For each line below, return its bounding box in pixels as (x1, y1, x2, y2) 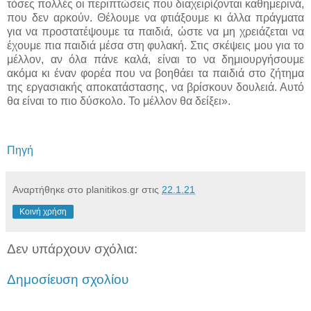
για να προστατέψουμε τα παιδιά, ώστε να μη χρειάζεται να (7, 25, 304, 37)
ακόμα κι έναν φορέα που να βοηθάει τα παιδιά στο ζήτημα (7, 67, 304, 79)
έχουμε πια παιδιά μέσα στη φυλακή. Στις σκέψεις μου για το (7, 39, 304, 51)
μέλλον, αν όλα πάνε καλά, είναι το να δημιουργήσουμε (7, 53, 304, 65)
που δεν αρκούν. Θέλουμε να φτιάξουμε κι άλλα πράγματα (7, 11, 304, 24)
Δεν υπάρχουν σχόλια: (7, 242, 137, 257)
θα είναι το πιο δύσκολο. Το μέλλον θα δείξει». (7, 94, 230, 107)
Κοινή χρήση (19, 207, 67, 217)
